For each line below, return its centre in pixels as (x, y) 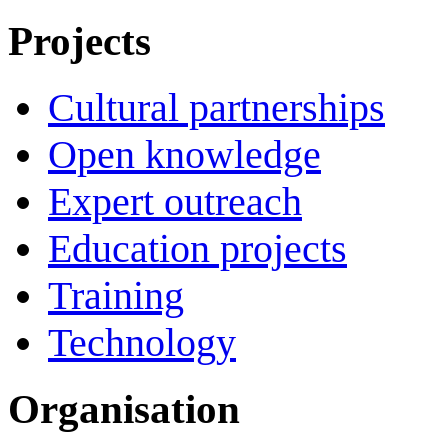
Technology (142, 342)
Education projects (197, 248)
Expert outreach (175, 201)
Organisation (124, 408)
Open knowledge (184, 154)
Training (116, 295)
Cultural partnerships (216, 107)
